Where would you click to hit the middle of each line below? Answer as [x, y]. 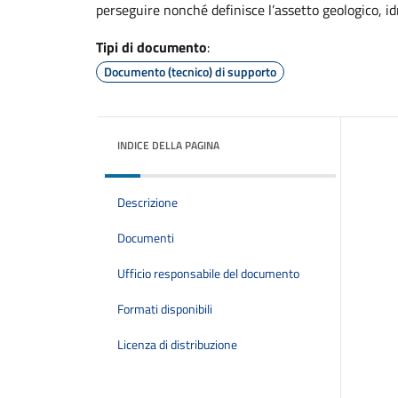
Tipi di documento [151, 47]
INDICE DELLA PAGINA [168, 145]
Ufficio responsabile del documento [208, 274]
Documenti [146, 238]
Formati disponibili [165, 309]
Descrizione [147, 203]
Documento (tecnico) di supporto [190, 72]
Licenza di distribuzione [177, 345]
